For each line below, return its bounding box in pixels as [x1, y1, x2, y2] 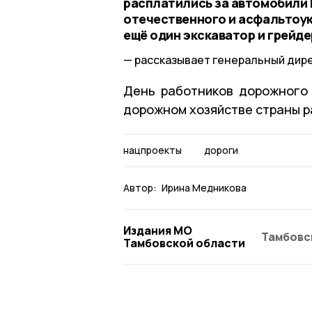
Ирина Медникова [162, 180, 247, 194]
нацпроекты [123, 143, 182, 157]
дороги [203, 143, 238, 157]
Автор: [123, 180, 157, 194]
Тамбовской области [123, 235, 245, 251]
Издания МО [123, 222, 192, 238]
